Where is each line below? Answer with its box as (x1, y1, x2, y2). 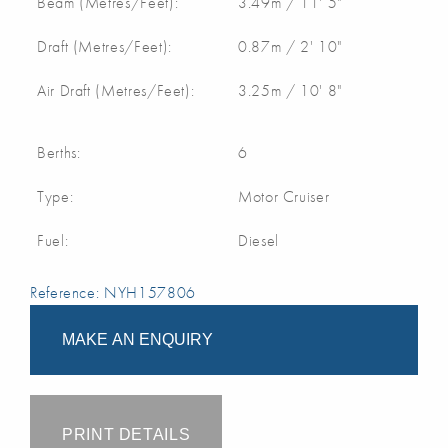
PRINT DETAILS (62, 426, 191, 443)
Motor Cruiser (238, 186, 330, 207)
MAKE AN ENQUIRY (62, 331, 213, 348)
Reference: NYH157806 (30, 282, 196, 303)
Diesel (238, 230, 279, 251)
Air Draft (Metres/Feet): (37, 80, 195, 101)
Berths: (37, 142, 81, 163)
